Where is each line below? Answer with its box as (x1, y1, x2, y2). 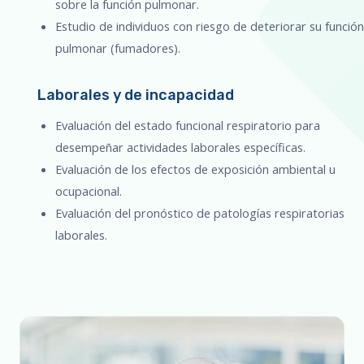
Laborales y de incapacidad (37, 86, 234, 105)
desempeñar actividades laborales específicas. (54, 139, 305, 156)
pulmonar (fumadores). (54, 39, 180, 56)
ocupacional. (54, 183, 122, 200)
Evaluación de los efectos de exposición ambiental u (54, 161, 336, 178)
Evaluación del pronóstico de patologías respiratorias (54, 205, 344, 222)
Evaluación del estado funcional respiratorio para (54, 117, 320, 134)
